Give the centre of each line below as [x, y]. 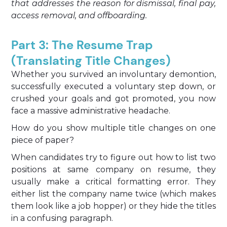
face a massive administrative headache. [91, 111]
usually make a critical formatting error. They [113, 182]
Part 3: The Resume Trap [82, 45]
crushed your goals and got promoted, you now [113, 99]
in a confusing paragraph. [62, 218]
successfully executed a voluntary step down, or [113, 86]
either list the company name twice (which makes [113, 194]
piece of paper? [43, 140]
